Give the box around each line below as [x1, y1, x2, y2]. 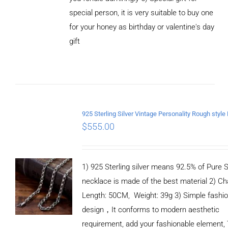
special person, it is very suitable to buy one [69, 8, 213, 17]
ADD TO [26, 25, 51, 33]
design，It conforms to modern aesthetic [81, 205, 219, 214]
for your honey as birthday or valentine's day [69, 22, 214, 32]
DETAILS [24, 54, 52, 62]
